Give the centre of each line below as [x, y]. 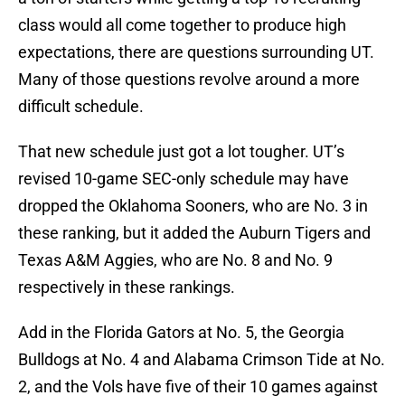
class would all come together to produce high [182, 25]
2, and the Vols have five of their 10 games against [198, 387]
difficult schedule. [81, 107]
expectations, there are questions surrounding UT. [196, 52]
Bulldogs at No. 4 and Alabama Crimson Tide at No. [202, 360]
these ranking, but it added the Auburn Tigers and [194, 233]
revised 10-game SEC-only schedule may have [184, 179]
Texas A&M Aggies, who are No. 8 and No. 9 [175, 260]
